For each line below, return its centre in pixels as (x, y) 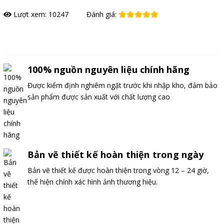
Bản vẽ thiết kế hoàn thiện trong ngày (116, 154)
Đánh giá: (102, 14)
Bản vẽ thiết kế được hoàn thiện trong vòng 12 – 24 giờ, (118, 170)
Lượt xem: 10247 (40, 14)
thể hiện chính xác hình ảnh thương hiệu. (92, 181)
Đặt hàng (27, 37)
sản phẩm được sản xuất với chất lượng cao (99, 96)
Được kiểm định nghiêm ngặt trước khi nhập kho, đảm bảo (122, 85)
